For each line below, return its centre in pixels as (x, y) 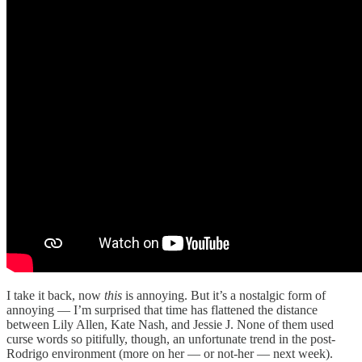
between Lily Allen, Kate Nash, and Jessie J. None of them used (170, 325)
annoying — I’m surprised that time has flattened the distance (162, 310)
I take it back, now (55, 296)
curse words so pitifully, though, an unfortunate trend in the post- (171, 339)
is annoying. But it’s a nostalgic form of (225, 296)
